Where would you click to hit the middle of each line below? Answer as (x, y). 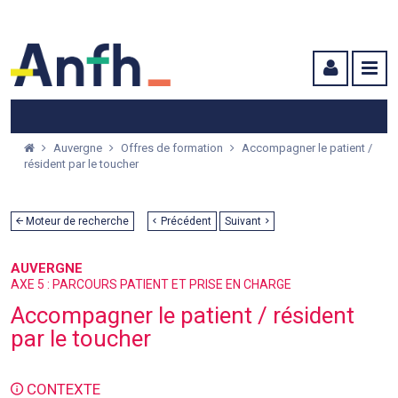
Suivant (243, 221)
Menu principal (160, 20)
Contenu (348, 20)
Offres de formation (173, 148)
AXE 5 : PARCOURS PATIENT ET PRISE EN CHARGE (151, 284)
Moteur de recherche (76, 221)
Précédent (186, 221)
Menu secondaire (263, 20)
